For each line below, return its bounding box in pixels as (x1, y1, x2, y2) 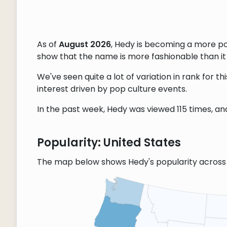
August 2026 (58, 39, 111, 51)
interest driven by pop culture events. (36, 83, 187, 95)
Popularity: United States (36, 135, 181, 151)
